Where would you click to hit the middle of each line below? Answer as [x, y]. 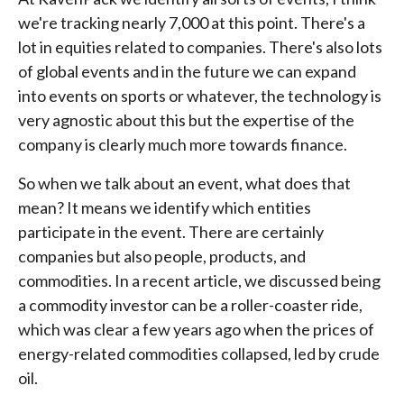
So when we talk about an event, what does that [184, 183]
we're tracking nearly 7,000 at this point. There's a [192, 22]
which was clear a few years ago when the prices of [196, 329]
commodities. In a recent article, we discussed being [199, 280]
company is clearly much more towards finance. [183, 144]
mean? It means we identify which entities [165, 207]
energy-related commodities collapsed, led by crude [199, 353]
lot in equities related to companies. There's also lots [200, 46]
